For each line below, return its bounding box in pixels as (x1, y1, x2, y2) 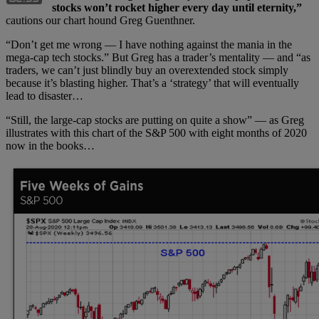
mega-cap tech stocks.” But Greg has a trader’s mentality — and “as (6, 51, 310, 63)
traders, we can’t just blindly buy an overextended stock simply (6, 63, 288, 76)
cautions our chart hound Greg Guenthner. (6, 14, 195, 26)
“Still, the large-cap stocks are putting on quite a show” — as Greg (6, 113, 304, 126)
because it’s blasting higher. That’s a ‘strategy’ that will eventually (6, 76, 299, 89)
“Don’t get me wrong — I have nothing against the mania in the (6, 38, 292, 51)
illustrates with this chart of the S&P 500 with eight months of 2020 (6, 126, 307, 139)
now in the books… (6, 139, 95, 152)
